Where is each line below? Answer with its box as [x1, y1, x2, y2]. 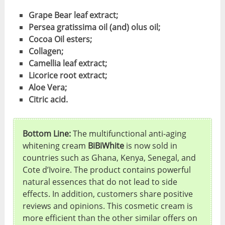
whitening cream [23, 140, 88, 152]
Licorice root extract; [28, 70, 107, 81]
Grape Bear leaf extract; [28, 10, 118, 21]
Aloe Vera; [28, 82, 67, 93]
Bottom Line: [23, 128, 71, 140]
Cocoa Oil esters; [28, 34, 92, 45]
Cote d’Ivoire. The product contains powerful [23, 164, 191, 176]
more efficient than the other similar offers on [23, 212, 198, 224]
